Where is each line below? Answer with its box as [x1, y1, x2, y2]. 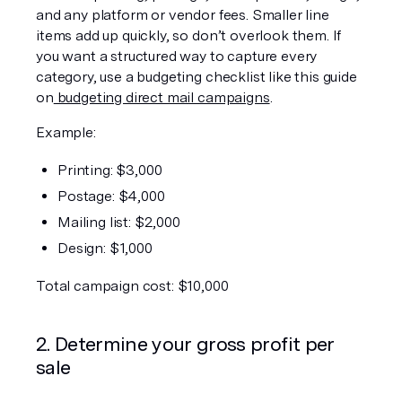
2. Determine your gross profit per [36, 332, 335, 355]
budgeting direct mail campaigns [53, 89, 270, 106]
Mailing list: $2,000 [57, 214, 180, 231]
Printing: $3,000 [57, 162, 162, 179]
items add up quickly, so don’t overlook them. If [36, 27, 342, 44]
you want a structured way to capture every [36, 48, 318, 65]
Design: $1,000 [57, 240, 153, 257]
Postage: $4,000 [57, 188, 165, 205]
